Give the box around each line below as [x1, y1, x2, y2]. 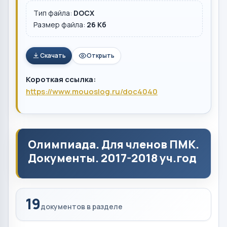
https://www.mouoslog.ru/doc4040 [26, 86, 158, 97]
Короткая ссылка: [26, 74, 96, 85]
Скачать [40, 51, 66, 60]
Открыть [87, 51, 115, 60]
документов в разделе [41, 202, 123, 211]
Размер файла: [33, 20, 87, 29]
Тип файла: [33, 8, 73, 18]
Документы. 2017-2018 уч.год [28, 150, 197, 166]
